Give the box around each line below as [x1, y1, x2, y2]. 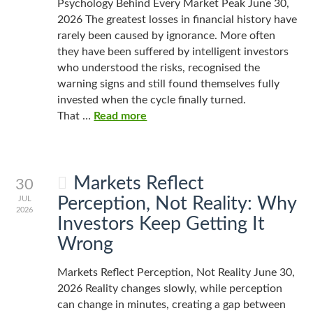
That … [57, 110, 94, 122]
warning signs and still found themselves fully [57, 78, 280, 89]
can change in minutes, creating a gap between [57, 299, 286, 310]
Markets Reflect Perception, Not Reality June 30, [57, 267, 296, 278]
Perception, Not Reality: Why [57, 194, 297, 213]
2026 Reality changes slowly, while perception [57, 283, 283, 294]
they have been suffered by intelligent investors [57, 46, 289, 57]
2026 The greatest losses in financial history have [57, 14, 298, 25]
